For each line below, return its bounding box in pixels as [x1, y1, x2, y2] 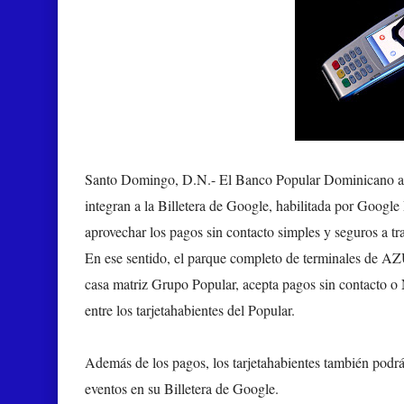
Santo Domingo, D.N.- [85, 170, 219, 188]
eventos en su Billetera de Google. [85, 379, 279, 398]
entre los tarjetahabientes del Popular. [85, 300, 295, 319]
